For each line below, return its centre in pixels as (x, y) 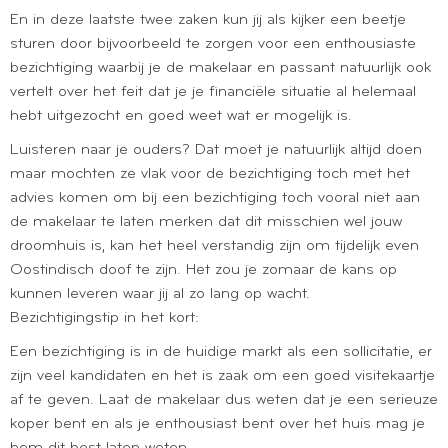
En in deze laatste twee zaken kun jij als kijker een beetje (208, 19)
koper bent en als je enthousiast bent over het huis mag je (217, 423)
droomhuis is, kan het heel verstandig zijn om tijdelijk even (214, 245)
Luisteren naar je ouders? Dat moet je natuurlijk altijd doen (216, 149)
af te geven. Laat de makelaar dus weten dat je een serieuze (224, 399)
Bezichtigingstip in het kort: (104, 317)
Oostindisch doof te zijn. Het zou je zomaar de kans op (203, 269)
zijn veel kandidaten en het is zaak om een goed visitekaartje (222, 375)
